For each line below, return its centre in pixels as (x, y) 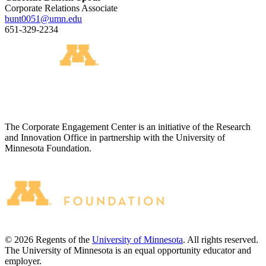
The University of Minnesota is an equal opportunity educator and (128, 251)
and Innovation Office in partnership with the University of (115, 138)
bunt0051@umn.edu (43, 19)
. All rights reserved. (221, 240)
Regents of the (63, 240)
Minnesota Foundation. (48, 148)
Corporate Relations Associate (61, 8)
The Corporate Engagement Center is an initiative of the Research (128, 127)
